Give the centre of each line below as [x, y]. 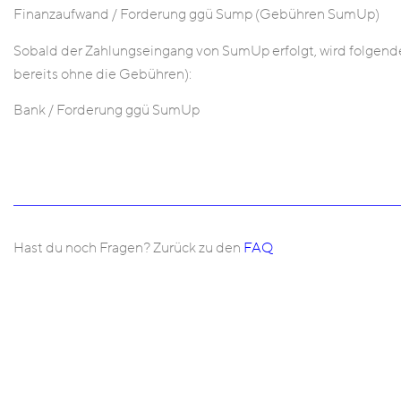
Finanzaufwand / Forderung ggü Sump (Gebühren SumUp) [196, 15]
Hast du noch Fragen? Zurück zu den [128, 248]
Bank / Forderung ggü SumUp [107, 110]
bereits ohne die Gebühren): [102, 74]
